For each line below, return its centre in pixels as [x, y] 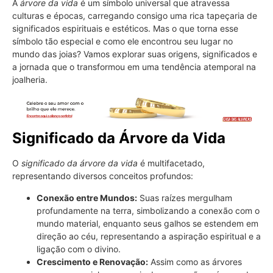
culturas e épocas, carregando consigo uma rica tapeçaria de [135, 15]
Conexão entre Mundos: [87, 197]
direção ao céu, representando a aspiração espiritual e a [149, 236]
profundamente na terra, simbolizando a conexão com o [148, 210]
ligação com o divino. [79, 249]
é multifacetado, [171, 163]
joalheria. [31, 79]
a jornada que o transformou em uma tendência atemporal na [134, 66]
